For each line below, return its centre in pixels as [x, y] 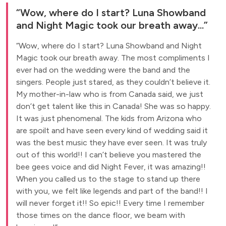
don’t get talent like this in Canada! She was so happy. [114, 106]
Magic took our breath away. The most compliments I [113, 58]
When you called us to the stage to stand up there [108, 179]
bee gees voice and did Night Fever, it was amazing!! [111, 167]
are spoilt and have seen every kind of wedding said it [112, 130]
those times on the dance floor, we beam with [101, 215]
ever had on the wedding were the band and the [103, 70]
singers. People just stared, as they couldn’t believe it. [113, 82]
